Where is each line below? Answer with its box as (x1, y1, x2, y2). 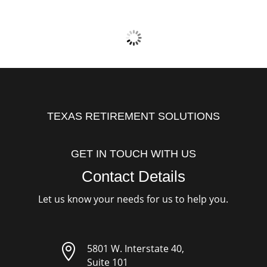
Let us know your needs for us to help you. (38, 192, 229, 206)
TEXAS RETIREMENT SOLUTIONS (46, 110, 220, 122)
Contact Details (81, 167, 185, 185)
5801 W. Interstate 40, (86, 241, 184, 255)
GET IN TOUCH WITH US (70, 147, 196, 160)
